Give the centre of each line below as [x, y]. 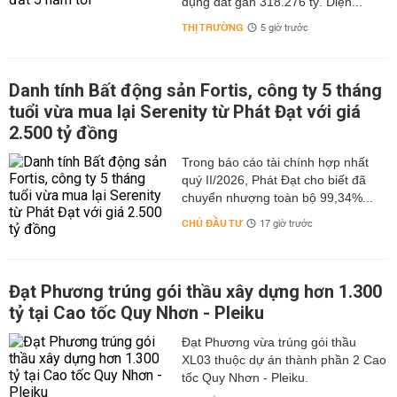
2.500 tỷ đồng [63, 133]
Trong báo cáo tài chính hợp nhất [275, 163]
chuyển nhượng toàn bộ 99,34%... [277, 198]
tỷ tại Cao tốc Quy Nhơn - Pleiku [136, 313]
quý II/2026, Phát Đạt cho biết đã [273, 180]
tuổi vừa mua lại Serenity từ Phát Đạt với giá [185, 112]
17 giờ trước [286, 225]
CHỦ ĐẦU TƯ [212, 224]
